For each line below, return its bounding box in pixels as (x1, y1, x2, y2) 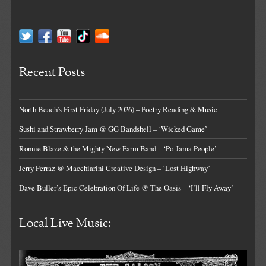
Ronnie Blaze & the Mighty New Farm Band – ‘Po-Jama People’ (19, 142, 217, 154)
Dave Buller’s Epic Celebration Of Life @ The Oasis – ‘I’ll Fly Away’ (19, 182, 234, 193)
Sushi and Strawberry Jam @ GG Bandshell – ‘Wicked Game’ (19, 123, 208, 134)
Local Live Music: (19, 214, 112, 232)
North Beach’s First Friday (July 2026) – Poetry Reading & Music (19, 103, 218, 115)
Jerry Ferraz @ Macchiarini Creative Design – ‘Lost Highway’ (19, 162, 211, 173)
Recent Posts (19, 64, 85, 81)
